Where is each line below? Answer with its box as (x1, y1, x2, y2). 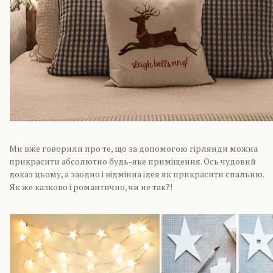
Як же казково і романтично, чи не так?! (9, 181, 172, 193)
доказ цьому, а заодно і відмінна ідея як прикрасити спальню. (9, 168, 264, 180)
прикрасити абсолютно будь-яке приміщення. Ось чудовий (9, 155, 256, 167)
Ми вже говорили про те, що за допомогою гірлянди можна (9, 143, 258, 154)
